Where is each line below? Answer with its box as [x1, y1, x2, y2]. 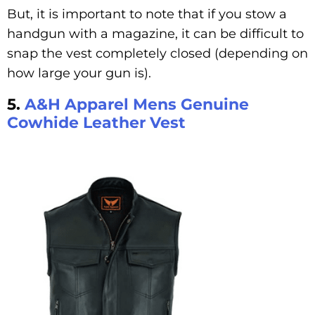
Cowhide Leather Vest [7, 112, 186, 132]
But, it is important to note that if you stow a [7, 6, 287, 22]
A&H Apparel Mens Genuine [25, 94, 249, 114]
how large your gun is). [7, 65, 151, 81]
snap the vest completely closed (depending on [7, 45, 308, 61]
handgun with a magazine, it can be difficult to [7, 25, 304, 41]
